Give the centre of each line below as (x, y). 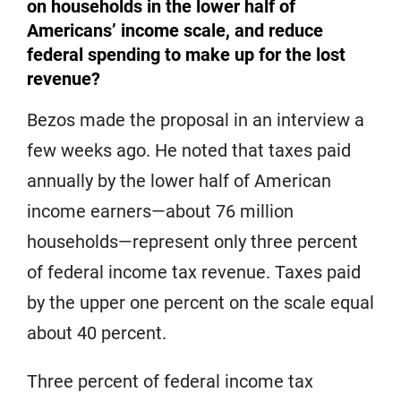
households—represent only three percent (192, 241)
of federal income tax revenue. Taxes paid (194, 272)
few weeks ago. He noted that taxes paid (189, 150)
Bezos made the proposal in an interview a (196, 119)
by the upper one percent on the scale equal (200, 302)
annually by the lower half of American (179, 180)
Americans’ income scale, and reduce (175, 30)
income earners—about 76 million (160, 211)
